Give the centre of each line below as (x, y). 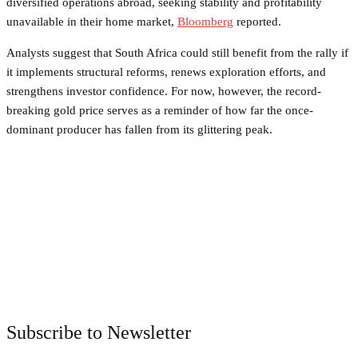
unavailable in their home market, (92, 21)
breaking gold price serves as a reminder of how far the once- (160, 110)
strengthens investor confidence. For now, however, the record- (164, 91)
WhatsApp (316, 282)
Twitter (143, 282)
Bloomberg (205, 21)
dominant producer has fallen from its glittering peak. (139, 129)
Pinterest (227, 282)
